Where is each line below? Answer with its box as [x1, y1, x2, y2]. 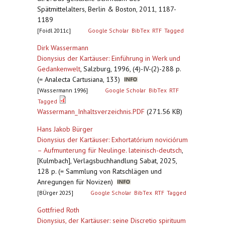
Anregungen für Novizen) [37, 177, 117, 186]
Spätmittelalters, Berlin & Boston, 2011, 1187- [37, 5, 176, 14]
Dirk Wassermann [37, 43, 88, 52]
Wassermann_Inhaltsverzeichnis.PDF [37, 107, 145, 116]
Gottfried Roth [37, 205, 79, 214]
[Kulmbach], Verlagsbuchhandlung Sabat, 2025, [37, 156, 177, 165]
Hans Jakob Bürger [37, 125, 93, 134]
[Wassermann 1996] [37, 86, 88, 94]
